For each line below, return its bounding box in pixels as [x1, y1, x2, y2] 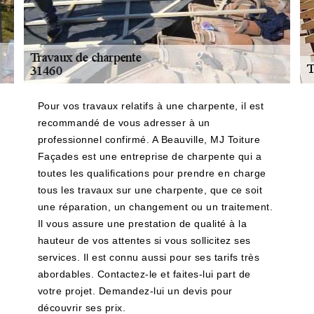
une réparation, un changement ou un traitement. [37, 201, 273, 212]
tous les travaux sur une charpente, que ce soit [37, 184, 263, 196]
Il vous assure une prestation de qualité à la [37, 218, 247, 229]
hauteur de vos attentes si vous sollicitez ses [37, 235, 251, 246]
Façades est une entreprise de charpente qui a [37, 151, 262, 162]
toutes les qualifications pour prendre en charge [37, 168, 266, 179]
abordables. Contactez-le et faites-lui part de [37, 268, 251, 280]
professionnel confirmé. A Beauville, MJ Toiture [37, 134, 261, 145]
